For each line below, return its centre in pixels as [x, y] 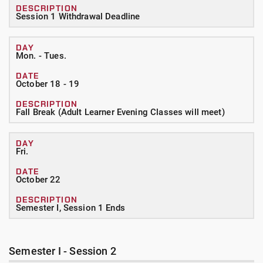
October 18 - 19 [48, 84]
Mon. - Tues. [41, 56]
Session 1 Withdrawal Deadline [78, 16]
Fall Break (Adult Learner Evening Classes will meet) [120, 112]
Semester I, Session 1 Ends [70, 208]
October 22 [38, 180]
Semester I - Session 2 [63, 251]
